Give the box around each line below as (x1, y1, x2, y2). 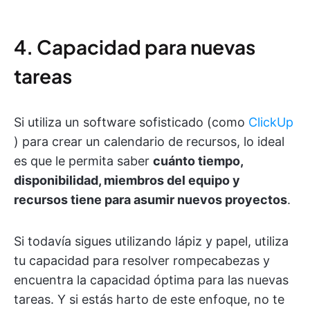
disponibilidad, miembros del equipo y (14, 172, 240, 188)
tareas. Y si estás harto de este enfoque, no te (14, 291, 284, 307)
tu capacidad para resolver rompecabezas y (14, 253, 270, 268)
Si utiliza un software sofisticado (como (14, 114, 248, 129)
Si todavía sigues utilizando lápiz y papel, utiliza (14, 233, 289, 248)
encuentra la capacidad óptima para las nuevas (14, 272, 289, 287)
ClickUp (248, 114, 293, 129)
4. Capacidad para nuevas (14, 34, 255, 59)
